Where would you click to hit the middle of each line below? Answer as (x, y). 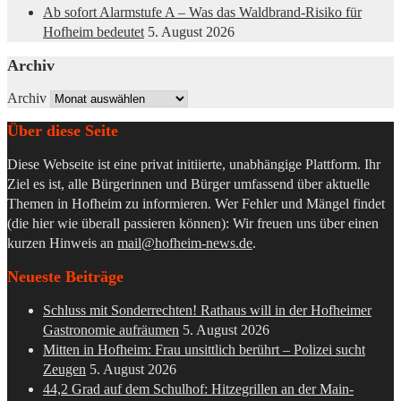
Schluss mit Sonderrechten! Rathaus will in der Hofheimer (207, 310)
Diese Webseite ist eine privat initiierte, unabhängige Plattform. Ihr (194, 164)
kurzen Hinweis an (62, 243)
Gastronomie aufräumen (111, 329)
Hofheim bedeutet (94, 32)
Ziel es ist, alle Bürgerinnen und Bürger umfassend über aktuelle (188, 183)
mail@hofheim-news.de (185, 243)
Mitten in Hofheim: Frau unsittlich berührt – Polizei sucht (204, 349)
